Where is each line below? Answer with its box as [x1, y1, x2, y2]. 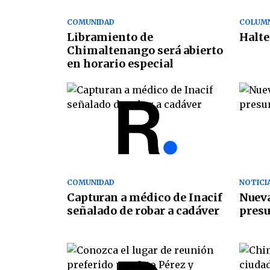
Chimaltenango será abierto [67, 43, 223, 58]
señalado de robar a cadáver [67, 203, 219, 218]
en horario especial [67, 57, 174, 71]
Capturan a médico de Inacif [67, 190, 222, 204]
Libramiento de [67, 30, 153, 45]
